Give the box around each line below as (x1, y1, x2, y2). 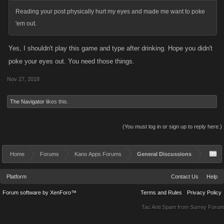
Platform (6, 173, 26, 179)
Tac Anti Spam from (141, 204, 190, 210)
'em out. (15, 20, 36, 27)
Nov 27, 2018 (7, 76, 39, 82)
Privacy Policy (187, 189, 221, 195)
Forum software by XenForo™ (2, 189, 76, 195)
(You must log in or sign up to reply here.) (122, 123, 222, 129)
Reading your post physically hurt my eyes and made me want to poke (15, 8, 205, 15)
